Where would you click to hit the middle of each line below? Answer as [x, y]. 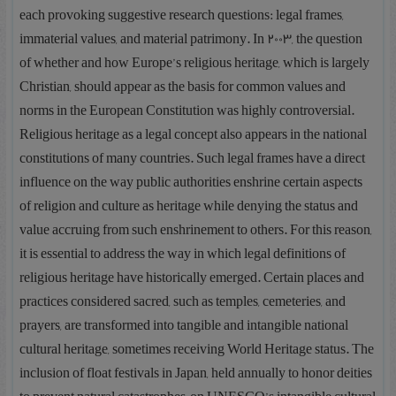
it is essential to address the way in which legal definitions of [183, 254]
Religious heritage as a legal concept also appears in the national [194, 134]
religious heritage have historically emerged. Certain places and [192, 278]
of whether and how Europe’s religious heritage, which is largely [195, 63]
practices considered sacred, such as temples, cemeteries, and [183, 301]
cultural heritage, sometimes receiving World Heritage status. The [197, 349]
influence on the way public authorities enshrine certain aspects [191, 182]
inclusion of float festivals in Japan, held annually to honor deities [196, 373]
